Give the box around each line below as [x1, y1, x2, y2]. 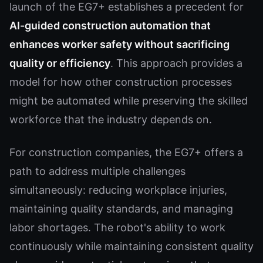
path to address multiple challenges [9, 165, 186, 177]
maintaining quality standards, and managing [9, 203, 233, 215]
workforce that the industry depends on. [9, 113, 212, 126]
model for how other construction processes [9, 76, 232, 88]
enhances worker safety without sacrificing [9, 38, 230, 50]
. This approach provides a [110, 57, 242, 69]
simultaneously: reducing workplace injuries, [9, 184, 227, 196]
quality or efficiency [9, 57, 110, 69]
